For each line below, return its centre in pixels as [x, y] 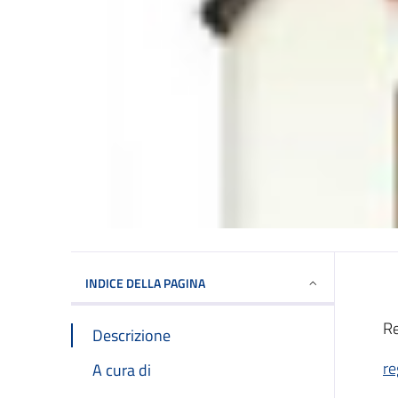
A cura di [122, 370]
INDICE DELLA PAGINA [145, 283]
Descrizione [131, 335]
